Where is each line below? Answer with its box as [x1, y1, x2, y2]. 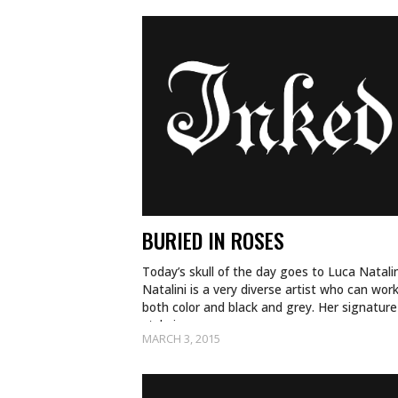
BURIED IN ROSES [142, 224, 284, 256]
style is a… [142, 316, 203, 333]
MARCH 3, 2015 [142, 330, 220, 346]
